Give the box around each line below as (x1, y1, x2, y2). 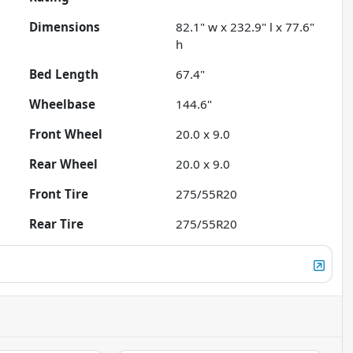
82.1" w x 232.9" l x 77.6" (176, 19, 315, 35)
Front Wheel (29, 126, 103, 143)
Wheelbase (29, 96, 96, 113)
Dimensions (29, 19, 101, 35)
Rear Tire (29, 216, 84, 232)
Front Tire (29, 186, 89, 203)
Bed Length (29, 66, 99, 83)
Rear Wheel (29, 156, 98, 173)
